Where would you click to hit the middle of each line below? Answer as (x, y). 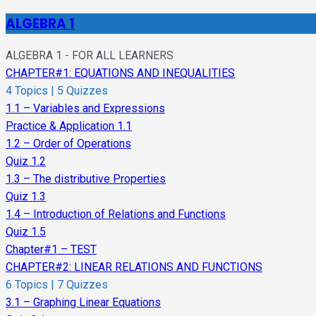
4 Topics (28, 91)
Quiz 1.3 (26, 197)
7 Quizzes (81, 285)
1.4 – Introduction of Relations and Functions (116, 214)
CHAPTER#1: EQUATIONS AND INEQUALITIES (120, 73)
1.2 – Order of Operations (68, 144)
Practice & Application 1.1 (69, 126)
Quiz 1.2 (26, 162)
